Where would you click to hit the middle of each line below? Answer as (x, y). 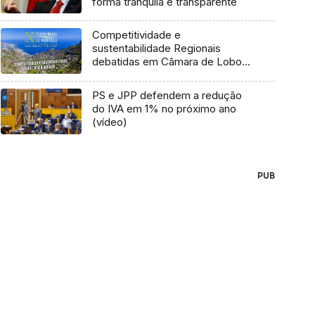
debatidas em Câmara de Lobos (169, 62)
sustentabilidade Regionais (156, 49)
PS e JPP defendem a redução (167, 96)
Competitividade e (136, 35)
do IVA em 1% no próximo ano (164, 109)
